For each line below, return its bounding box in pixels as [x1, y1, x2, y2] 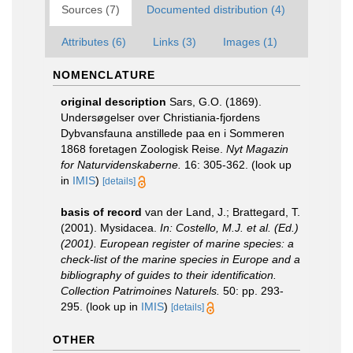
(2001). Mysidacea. [61, 221, 160, 234]
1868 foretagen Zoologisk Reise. [61, 143, 226, 155]
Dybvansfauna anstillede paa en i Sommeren [61, 127, 284, 139]
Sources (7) [61, 3, 120, 16]
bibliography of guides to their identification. [61, 269, 277, 281]
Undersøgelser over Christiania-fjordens [61, 111, 260, 124]
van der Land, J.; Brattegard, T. [145, 206, 300, 218]
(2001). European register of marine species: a [61, 237, 294, 250]
